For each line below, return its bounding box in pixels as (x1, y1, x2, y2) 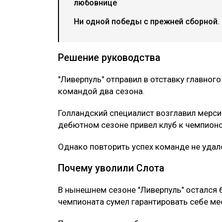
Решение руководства (58, 52, 161, 63)
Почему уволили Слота (58, 162, 165, 174)
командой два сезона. (58, 86, 145, 96)
